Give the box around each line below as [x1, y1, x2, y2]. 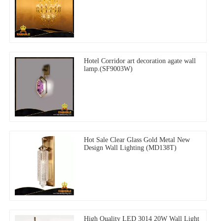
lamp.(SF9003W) [84, 65, 133, 73]
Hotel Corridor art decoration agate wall [84, 57, 196, 65]
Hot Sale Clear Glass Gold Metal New [84, 136, 190, 144]
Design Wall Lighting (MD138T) [84, 144, 177, 151]
